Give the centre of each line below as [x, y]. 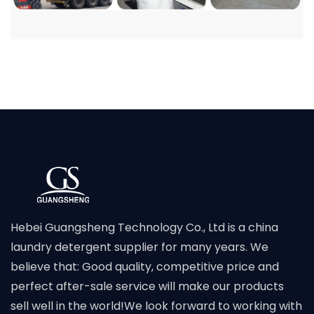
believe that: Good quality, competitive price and [145, 266]
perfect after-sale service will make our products [147, 286]
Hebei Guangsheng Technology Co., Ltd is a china [144, 227]
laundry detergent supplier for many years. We [139, 247]
